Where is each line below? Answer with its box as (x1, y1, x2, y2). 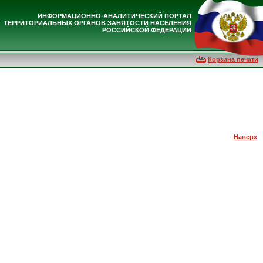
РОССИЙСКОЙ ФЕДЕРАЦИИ (102, 26, 191, 33)
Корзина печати (208, 56, 258, 63)
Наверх (234, 133, 257, 140)
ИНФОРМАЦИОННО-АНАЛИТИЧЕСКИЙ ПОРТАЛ (38, 12, 191, 19)
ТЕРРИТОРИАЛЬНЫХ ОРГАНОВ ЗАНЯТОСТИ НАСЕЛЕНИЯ (4, 19, 191, 26)
